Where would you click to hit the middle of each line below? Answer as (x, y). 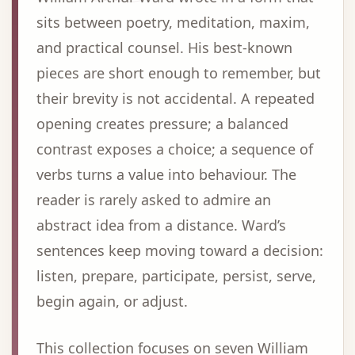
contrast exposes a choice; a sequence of (175, 149)
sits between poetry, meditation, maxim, (173, 22)
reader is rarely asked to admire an (154, 200)
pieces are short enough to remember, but (179, 73)
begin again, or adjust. (112, 301)
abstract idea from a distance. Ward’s (161, 225)
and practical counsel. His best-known (164, 48)
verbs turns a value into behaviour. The (166, 174)
